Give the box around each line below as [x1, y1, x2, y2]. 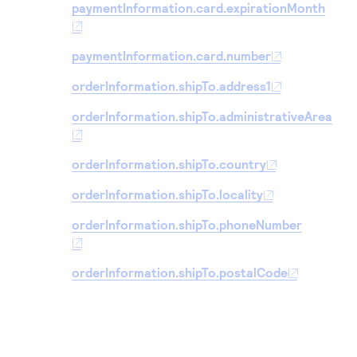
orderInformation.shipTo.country [72, 156, 266, 171]
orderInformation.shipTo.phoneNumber [72, 217, 302, 232]
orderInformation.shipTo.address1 [72, 78, 271, 93]
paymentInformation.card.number [72, 48, 271, 63]
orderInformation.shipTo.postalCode [72, 265, 288, 280]
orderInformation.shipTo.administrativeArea [72, 108, 332, 124]
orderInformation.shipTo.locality [72, 186, 263, 202]
